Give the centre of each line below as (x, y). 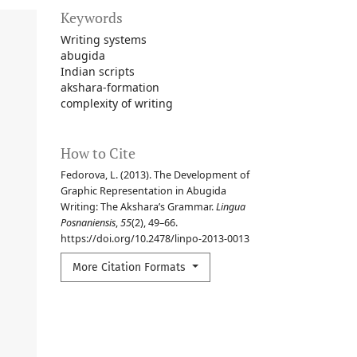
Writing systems (104, 39)
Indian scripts (98, 71)
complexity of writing (117, 103)
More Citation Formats (131, 267)
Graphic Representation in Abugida (143, 190)
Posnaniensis (88, 222)
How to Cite (98, 153)
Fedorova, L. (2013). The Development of (155, 175)
